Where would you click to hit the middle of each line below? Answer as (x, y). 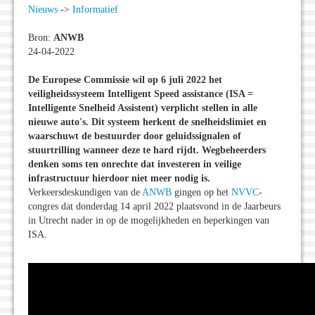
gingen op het (201, 193)
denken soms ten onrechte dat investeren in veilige (135, 165)
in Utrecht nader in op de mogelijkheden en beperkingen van (149, 221)
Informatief (95, 10)
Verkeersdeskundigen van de (85, 193)
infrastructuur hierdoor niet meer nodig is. (119, 179)
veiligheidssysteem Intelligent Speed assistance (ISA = (141, 94)
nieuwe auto (54, 122)
